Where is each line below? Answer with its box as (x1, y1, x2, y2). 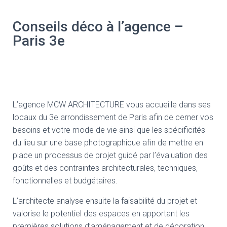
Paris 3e (13, 32, 65, 49)
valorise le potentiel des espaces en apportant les (13, 209, 190, 219)
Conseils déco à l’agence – (13, 18, 183, 35)
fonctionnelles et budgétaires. (13, 176, 118, 186)
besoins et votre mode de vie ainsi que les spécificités (13, 125, 205, 135)
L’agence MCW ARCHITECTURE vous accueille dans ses (13, 100, 211, 110)
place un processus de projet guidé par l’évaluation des (13, 150, 208, 161)
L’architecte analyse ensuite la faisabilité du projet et (13, 196, 197, 206)
